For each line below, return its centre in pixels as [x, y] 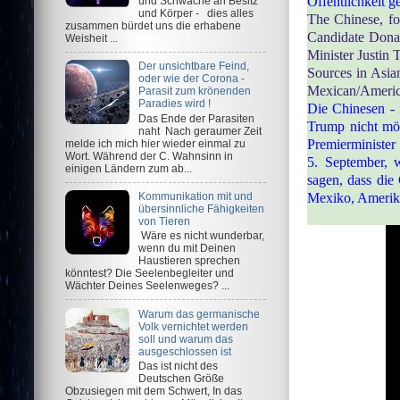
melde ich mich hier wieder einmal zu [155, 143]
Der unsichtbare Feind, [193, 66]
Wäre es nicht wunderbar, [201, 236]
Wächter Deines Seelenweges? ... [147, 286]
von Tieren [164, 221]
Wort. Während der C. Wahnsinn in [149, 155]
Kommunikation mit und [195, 196]
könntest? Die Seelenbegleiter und [150, 273]
